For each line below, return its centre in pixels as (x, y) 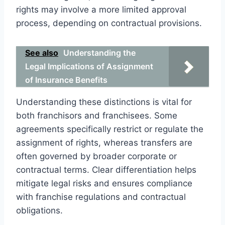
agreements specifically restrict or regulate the (110, 129)
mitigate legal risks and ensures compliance (104, 183)
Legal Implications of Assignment (89, 66)
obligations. (39, 210)
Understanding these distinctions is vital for (104, 102)
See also (42, 52)
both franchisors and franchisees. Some (97, 115)
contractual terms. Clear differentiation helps (106, 170)
